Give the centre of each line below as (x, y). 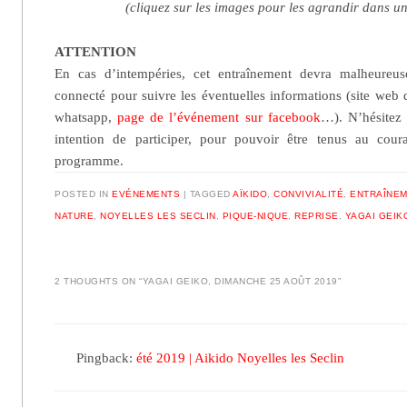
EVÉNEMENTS (146, 194)
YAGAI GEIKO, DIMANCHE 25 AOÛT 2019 (240, 282)
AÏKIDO (250, 194)
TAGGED (211, 194)
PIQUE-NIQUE (255, 215)
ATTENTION (96, 51)
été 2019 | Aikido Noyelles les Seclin (241, 357)
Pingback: (107, 357)
